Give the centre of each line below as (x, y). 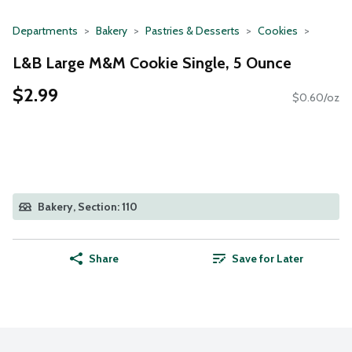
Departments (45, 31)
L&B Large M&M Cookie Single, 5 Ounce (152, 62)
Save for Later (267, 259)
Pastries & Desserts (192, 31)
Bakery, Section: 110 (88, 207)
